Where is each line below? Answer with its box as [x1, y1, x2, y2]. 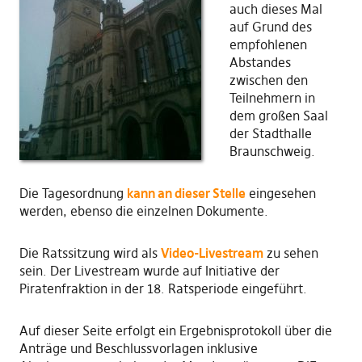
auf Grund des [229, 19, 312, 35]
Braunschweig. [229, 143, 315, 159]
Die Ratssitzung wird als [19, 245, 161, 261]
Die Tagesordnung [19, 185, 127, 201]
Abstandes [229, 54, 291, 70]
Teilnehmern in [229, 90, 315, 106]
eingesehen [245, 185, 316, 201]
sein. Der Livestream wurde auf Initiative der [19, 263, 280, 279]
